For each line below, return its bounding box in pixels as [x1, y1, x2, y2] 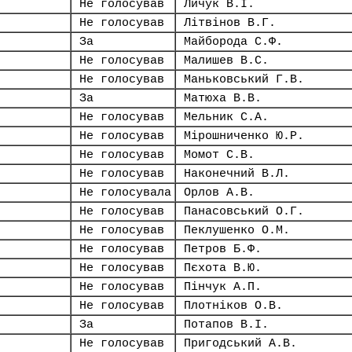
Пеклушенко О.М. [184, 224, 290, 236]
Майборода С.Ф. [184, 35, 283, 48]
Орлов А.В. [184, 186, 255, 199]
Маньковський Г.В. [184, 73, 304, 86]
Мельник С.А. [184, 111, 269, 123]
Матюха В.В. [184, 92, 262, 104]
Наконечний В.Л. [184, 167, 290, 180]
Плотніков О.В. [184, 299, 283, 312]
